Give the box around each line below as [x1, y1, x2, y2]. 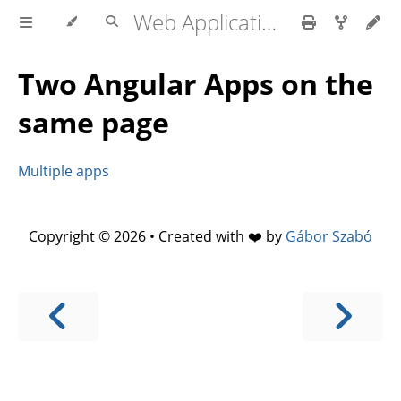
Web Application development [260, 7, 277, 37]
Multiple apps [18, 160, 109, 181]
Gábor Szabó [286, 226, 372, 246]
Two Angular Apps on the [18, 64, 373, 104]
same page [18, 103, 169, 142]
